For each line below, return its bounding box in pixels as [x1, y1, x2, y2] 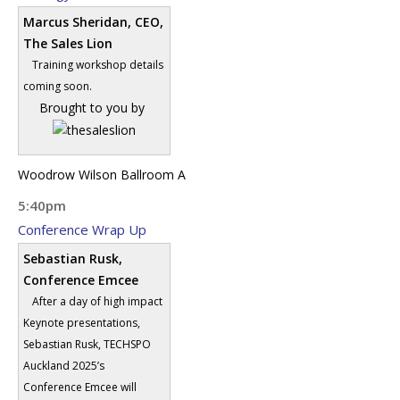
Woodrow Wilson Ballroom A [18, 165, 186, 183]
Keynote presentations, [23, 314, 140, 330]
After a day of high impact [32, 293, 162, 309]
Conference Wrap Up [18, 220, 146, 238]
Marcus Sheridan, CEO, [23, 12, 163, 30]
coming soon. [23, 78, 92, 94]
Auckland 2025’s [23, 357, 104, 373]
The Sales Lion [23, 34, 112, 52]
